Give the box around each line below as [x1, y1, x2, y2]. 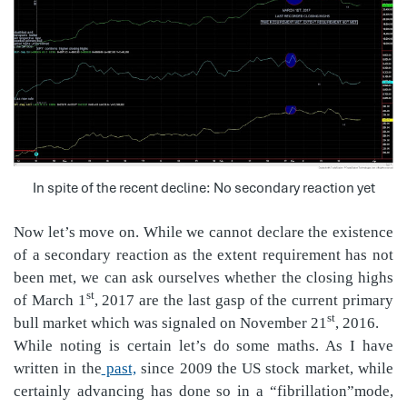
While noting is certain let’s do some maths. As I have [14, 336, 393, 354]
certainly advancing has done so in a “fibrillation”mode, [14, 382, 393, 400]
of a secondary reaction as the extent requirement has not [14, 245, 393, 263]
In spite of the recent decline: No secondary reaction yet [32, 178, 375, 197]
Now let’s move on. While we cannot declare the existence [14, 223, 393, 241]
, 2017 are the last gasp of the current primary [94, 291, 394, 309]
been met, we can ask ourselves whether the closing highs [14, 268, 393, 286]
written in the [14, 359, 102, 377]
